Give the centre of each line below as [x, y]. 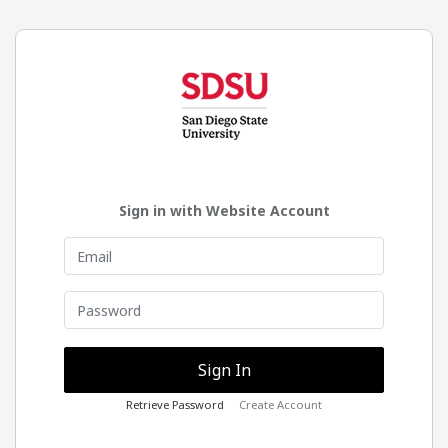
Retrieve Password [175, 405]
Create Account [280, 405]
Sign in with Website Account [224, 211]
